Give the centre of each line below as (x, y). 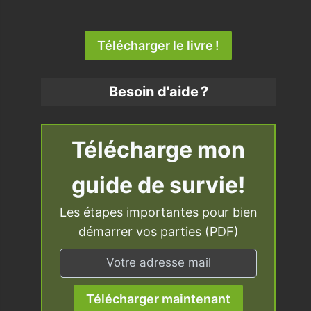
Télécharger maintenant (159, 299)
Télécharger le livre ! (159, 45)
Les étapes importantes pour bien (158, 212)
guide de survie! (159, 185)
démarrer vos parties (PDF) (158, 231)
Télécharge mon (159, 149)
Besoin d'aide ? (158, 92)
